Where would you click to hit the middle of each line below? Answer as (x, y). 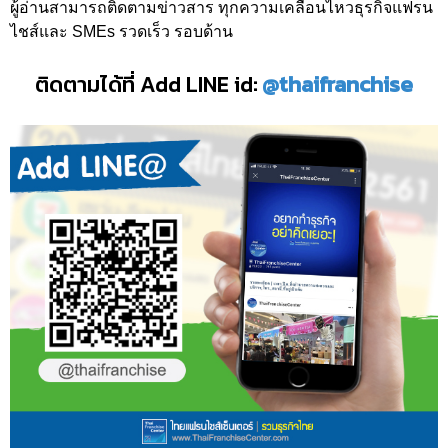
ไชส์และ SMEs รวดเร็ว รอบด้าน (121, 32)
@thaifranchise (337, 85)
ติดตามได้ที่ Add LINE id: (146, 85)
